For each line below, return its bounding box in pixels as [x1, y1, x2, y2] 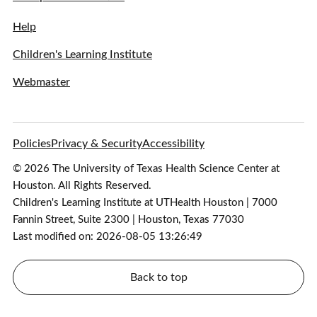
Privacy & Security [51, 138, 142, 150]
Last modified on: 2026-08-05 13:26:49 [13, 231, 202, 243]
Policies [13, 138, 51, 150]
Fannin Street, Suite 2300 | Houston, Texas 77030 [13, 214, 244, 226]
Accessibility [142, 138, 204, 150]
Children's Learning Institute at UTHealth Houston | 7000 [13, 197, 277, 209]
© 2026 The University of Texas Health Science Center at [13, 163, 279, 175]
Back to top [129, 272, 188, 284]
